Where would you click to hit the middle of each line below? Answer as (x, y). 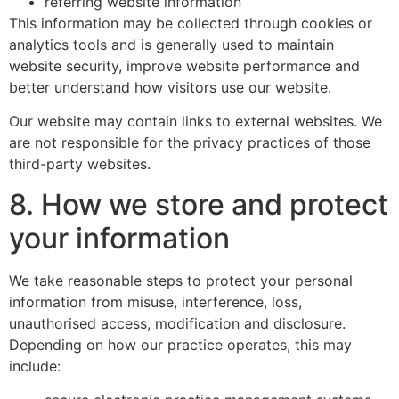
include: (35, 366)
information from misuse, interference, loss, (155, 301)
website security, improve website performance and (184, 65)
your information (119, 238)
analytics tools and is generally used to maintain (171, 44)
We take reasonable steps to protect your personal (181, 280)
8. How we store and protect (199, 204)
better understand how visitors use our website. (170, 87)
